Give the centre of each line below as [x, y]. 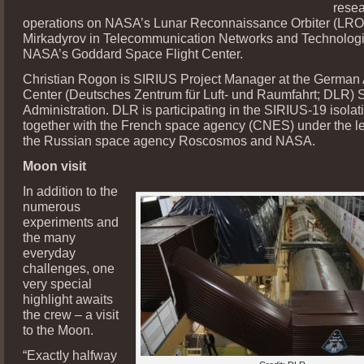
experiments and [71, 221]
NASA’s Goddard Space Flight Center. [133, 53]
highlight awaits [68, 299]
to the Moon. [58, 329]
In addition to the [70, 191]
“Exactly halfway [70, 355]
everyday [49, 252]
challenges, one [69, 268]
